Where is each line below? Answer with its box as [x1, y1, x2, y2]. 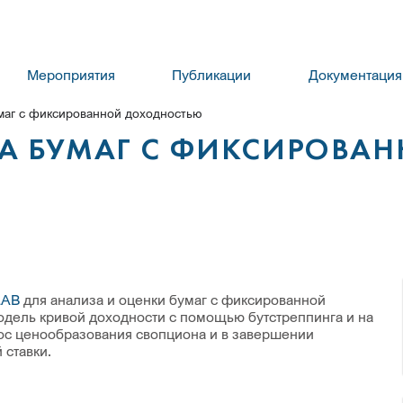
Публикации [172, 66, 252, 84]
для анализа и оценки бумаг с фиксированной [20, 291, 326, 309]
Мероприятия [27, 66, 116, 84]
